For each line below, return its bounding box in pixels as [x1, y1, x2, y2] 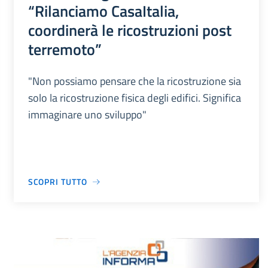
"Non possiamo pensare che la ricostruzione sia [28, 73, 241, 90]
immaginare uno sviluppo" [28, 106, 147, 123]
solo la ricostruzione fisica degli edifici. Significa [28, 90, 241, 106]
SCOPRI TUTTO [28, 175, 87, 188]
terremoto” [28, 37, 102, 62]
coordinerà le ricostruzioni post [28, 18, 232, 42]
